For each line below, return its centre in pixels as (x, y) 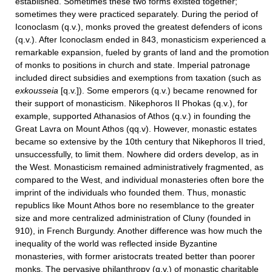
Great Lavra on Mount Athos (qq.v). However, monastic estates (136, 129)
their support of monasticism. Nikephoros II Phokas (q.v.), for (131, 103)
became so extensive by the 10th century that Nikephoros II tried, (140, 141)
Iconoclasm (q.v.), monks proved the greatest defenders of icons (139, 27)
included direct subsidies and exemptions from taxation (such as (138, 78)
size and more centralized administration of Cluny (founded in (133, 218)
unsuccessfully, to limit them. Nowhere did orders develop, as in (137, 154)
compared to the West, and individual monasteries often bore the (140, 180)
